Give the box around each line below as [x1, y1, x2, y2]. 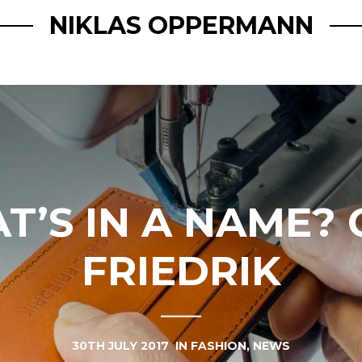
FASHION [191, 338, 246, 353]
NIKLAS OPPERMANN [48, 10, 314, 40]
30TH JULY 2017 [72, 338, 172, 353]
